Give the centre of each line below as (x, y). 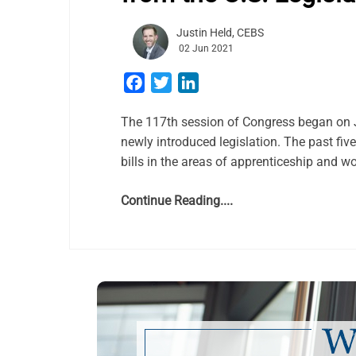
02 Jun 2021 (206, 48)
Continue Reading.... (177, 201)
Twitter (191, 82)
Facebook (172, 82)
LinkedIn (222, 82)
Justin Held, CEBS (220, 33)
